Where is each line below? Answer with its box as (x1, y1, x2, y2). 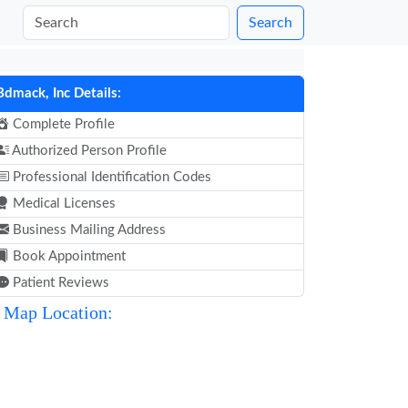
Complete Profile (9, 117, 115, 131)
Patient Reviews (9, 276, 109, 290)
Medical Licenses (9, 197, 116, 210)
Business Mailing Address (9, 223, 166, 237)
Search (249, 15, 292, 30)
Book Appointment (9, 250, 126, 263)
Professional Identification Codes (9, 170, 211, 184)
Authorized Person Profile (9, 144, 167, 158)
